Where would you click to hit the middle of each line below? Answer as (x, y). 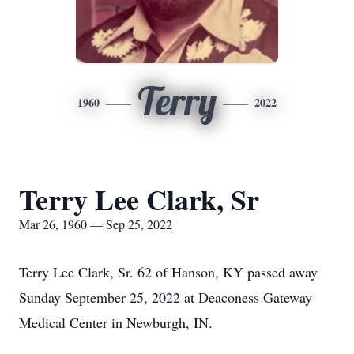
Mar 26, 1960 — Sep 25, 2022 (96, 224)
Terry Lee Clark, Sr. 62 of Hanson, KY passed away (168, 272)
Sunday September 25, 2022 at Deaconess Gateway (166, 297)
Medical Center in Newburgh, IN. (116, 322)
